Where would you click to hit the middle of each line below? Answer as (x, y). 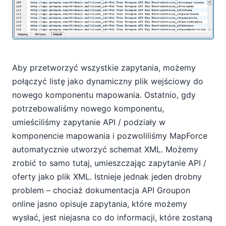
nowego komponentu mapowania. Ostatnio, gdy (104, 95)
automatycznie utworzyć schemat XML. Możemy (105, 149)
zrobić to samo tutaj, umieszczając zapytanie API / (109, 163)
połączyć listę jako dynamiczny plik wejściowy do (108, 81)
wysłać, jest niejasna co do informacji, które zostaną (112, 217)
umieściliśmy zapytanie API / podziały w (89, 122)
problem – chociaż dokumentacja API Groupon (101, 190)
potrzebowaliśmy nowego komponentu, (88, 108)
